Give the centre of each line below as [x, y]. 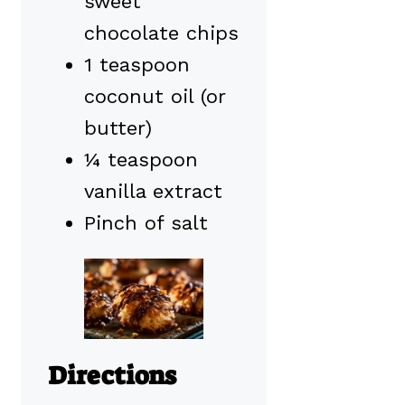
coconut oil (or [155, 97]
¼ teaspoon [141, 160]
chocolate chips [161, 33]
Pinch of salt [146, 223]
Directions [112, 375]
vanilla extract [153, 192]
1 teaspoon [137, 65]
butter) [118, 128]
